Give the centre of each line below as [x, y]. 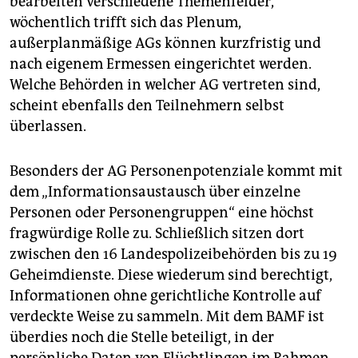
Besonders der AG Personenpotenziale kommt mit [176, 171]
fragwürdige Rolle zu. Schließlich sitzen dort [157, 233]
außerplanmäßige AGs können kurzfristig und [165, 43]
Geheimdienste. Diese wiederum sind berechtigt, [171, 274]
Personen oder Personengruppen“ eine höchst [162, 212]
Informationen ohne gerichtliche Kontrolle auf [165, 295]
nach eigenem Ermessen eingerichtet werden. [161, 64]
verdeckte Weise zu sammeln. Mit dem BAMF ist [167, 316]
